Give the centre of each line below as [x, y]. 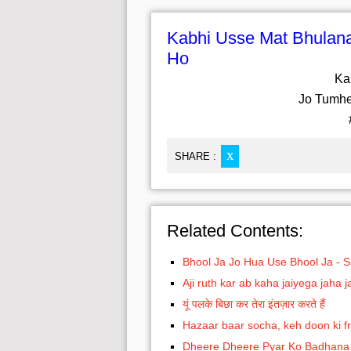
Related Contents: [235, 230]
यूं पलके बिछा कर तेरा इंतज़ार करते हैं [254, 304]
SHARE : [195, 156]
